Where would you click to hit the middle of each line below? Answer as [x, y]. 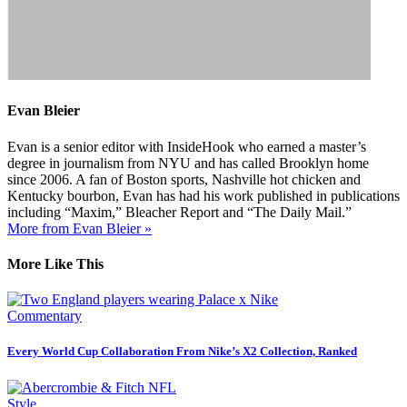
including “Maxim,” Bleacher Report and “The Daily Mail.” [179, 212]
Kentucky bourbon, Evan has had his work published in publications [203, 195]
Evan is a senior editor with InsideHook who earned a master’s [187, 146]
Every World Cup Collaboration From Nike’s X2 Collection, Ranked [182, 352]
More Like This [55, 263]
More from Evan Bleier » [79, 228]
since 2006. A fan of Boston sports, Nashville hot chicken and [184, 179]
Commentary [45, 316]
